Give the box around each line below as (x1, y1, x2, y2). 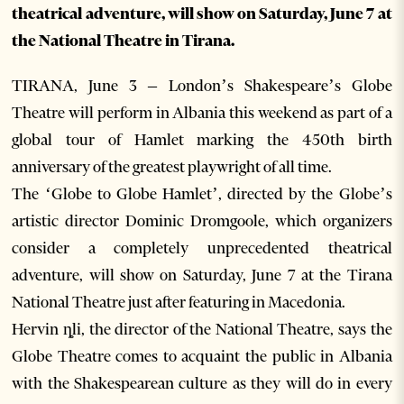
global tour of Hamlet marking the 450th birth (12, 130, 392, 150)
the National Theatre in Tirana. (12, 31, 235, 50)
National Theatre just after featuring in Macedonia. (12, 292, 346, 312)
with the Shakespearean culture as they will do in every (12, 373, 392, 393)
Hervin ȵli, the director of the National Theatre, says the (12, 319, 392, 339)
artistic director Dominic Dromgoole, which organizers (12, 211, 392, 231)
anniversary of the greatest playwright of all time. (12, 157, 333, 177)
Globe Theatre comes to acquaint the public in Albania (12, 346, 392, 366)
